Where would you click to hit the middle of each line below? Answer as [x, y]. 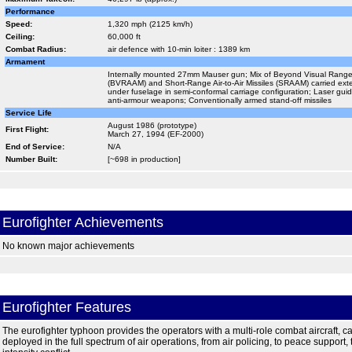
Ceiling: [20, 37]
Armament [25, 62]
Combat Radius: [35, 49]
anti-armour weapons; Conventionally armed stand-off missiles [219, 100]
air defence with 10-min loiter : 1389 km [178, 49]
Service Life [28, 113]
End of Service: [35, 147]
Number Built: [31, 159]
